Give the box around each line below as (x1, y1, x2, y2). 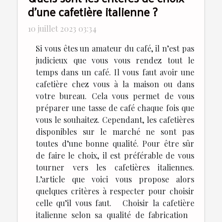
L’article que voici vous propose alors (36, 173, 194, 184)
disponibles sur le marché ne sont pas (36, 126, 194, 137)
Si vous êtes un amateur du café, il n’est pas (36, 43, 194, 54)
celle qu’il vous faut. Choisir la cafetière (36, 197, 194, 208)
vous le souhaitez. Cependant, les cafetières (36, 114, 194, 125)
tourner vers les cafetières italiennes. (36, 162, 194, 172)
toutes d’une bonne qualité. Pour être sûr (36, 138, 194, 149)
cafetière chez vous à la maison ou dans (36, 78, 194, 89)
